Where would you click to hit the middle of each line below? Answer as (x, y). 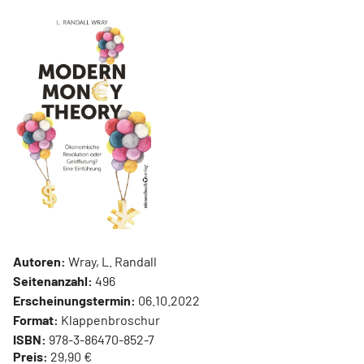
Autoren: (39, 262)
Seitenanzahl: (53, 281)
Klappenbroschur (109, 320)
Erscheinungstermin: (74, 301)
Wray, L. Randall (111, 262)
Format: (36, 320)
